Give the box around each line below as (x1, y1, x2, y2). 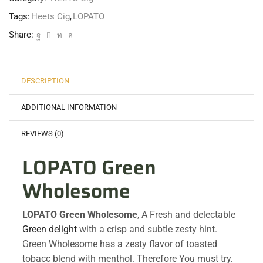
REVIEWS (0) (21, 129, 64, 139)
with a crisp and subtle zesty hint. (77, 223, 218, 235)
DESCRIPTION (21, 76, 69, 86)
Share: (9, 29, 33, 41)
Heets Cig (31, 11, 70, 22)
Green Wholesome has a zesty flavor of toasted (22, 238, 218, 249)
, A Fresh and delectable (137, 208, 236, 220)
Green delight (22, 223, 77, 235)
